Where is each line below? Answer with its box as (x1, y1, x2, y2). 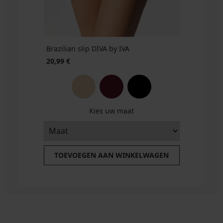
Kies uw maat (89, 106, 134, 116)
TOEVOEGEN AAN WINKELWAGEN (54, 150, 169, 160)
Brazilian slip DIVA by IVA (46, 44, 129, 54)
